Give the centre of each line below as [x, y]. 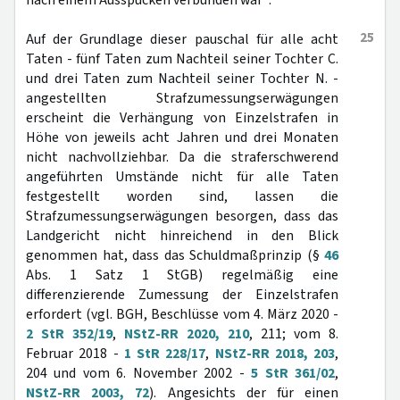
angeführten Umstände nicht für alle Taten [182, 177]
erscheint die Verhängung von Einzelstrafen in [182, 118]
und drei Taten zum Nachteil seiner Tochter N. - [182, 79]
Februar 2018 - [75, 354]
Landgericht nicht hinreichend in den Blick [182, 236]
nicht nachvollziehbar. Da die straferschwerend [182, 157]
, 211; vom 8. [294, 334]
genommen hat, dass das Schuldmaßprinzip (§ [175, 255]
